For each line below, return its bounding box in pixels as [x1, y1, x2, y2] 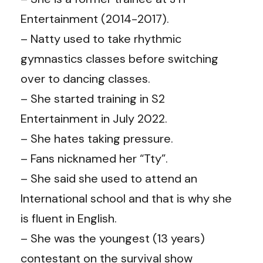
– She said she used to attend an [21, 170, 197, 186]
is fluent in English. [21, 210, 117, 226]
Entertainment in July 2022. [21, 110, 167, 126]
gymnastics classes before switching [21, 50, 218, 66]
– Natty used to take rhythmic [21, 31, 181, 46]
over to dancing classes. [21, 70, 150, 86]
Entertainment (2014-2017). [21, 11, 169, 26]
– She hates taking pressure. [21, 130, 173, 146]
